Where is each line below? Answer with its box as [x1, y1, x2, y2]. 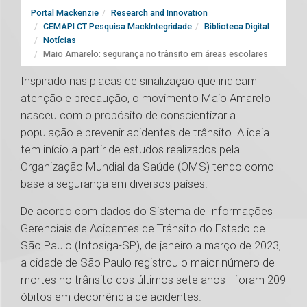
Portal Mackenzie [31, 8, 99, 19]
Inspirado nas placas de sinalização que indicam [21, 74, 257, 88]
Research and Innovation [111, 8, 208, 19]
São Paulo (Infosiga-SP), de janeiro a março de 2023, [21, 238, 281, 253]
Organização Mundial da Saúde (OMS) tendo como [21, 160, 274, 174]
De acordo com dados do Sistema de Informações [21, 204, 273, 219]
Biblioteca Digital [204, 21, 269, 32]
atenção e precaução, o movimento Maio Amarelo [21, 91, 271, 106]
